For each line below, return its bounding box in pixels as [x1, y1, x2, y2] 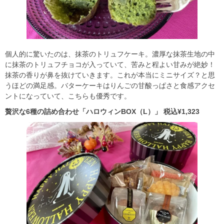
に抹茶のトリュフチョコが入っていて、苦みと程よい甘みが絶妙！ [5, 60, 215, 69]
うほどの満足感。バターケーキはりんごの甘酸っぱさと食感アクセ [5, 81, 215, 90]
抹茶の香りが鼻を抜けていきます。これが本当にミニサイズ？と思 [5, 71, 215, 79]
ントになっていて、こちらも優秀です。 [5, 92, 131, 100]
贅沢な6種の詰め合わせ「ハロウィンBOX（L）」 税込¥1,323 [5, 107, 199, 116]
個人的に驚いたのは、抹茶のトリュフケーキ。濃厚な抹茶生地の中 [5, 50, 215, 58]
